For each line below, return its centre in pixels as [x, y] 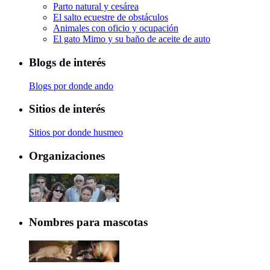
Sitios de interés [67, 109]
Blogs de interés [67, 62]
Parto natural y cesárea [96, 7]
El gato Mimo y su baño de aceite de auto [132, 39]
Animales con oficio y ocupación [116, 28]
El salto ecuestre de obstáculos [111, 17]
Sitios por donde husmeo [76, 132]
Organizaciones [67, 155]
